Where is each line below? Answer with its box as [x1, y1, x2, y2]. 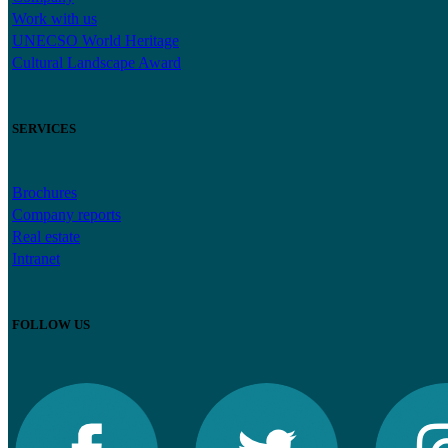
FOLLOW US [12, 316, 90, 332]
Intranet [12, 250, 60, 268]
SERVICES [12, 120, 76, 136]
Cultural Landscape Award [12, 54, 181, 72]
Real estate [12, 228, 80, 246]
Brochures [12, 184, 77, 202]
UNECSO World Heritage [12, 32, 179, 50]
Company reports [12, 206, 121, 224]
